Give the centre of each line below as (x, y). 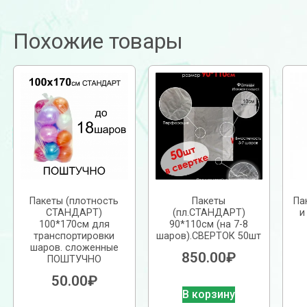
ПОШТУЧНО (74, 260)
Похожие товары (98, 41)
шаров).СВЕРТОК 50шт (209, 236)
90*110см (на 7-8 (209, 225)
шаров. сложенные (74, 248)
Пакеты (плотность (74, 201)
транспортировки (74, 236)
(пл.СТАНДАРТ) (209, 213)
